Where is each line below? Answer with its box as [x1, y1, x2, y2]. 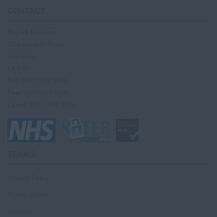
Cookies [7, 207, 32, 216]
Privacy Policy [7, 173, 49, 182]
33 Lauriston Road [7, 40, 64, 48]
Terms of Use [7, 190, 48, 199]
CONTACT [7, 6, 46, 15]
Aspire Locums [7, 28, 57, 36]
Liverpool [7, 52, 35, 60]
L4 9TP [7, 64, 30, 72]
